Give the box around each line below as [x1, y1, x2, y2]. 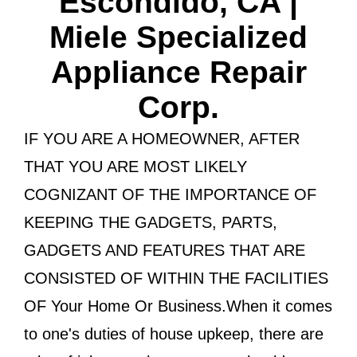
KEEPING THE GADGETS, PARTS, [24, 214, 277, 231]
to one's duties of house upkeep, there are [24, 325, 324, 343]
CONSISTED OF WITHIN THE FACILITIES [24, 269, 328, 287]
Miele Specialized [49, 20, 308, 54]
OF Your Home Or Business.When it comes [24, 297, 332, 315]
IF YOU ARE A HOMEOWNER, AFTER [24, 130, 300, 147]
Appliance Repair [50, 55, 307, 89]
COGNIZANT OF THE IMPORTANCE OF [24, 186, 316, 203]
